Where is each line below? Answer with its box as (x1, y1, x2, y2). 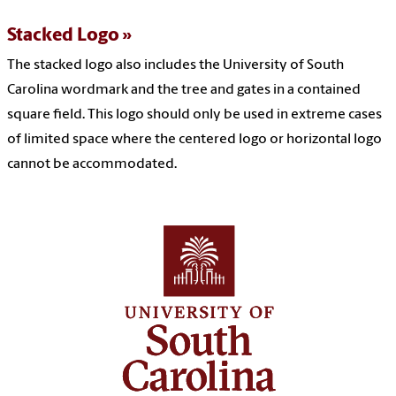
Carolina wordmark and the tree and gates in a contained (7, 83, 361, 98)
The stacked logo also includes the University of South (7, 58, 344, 73)
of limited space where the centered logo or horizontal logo (7, 133, 382, 148)
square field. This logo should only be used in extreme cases (7, 108, 382, 123)
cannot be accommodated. (7, 157, 177, 172)
